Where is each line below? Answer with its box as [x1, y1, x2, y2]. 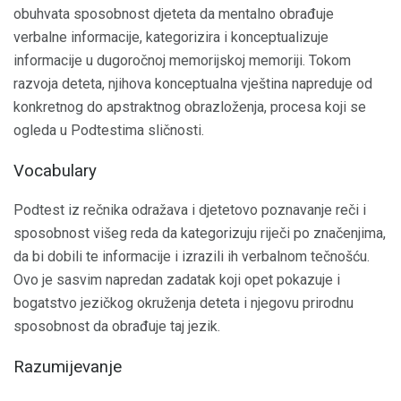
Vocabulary [13, 160, 97, 181]
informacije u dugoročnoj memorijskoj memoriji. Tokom [13, 52, 351, 69]
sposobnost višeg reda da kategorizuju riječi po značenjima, [13, 225, 386, 243]
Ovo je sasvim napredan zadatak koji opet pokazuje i [13, 271, 340, 289]
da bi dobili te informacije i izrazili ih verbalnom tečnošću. [13, 248, 370, 266]
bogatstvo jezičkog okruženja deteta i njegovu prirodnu [13, 294, 354, 312]
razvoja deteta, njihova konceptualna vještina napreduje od [13, 75, 372, 92]
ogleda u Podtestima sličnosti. [13, 122, 204, 139]
